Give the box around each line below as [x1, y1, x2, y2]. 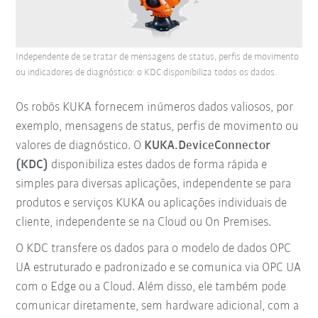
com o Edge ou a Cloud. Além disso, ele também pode [16, 280, 287, 294]
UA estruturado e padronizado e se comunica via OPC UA [16, 261, 302, 275]
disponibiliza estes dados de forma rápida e [48, 158, 268, 172]
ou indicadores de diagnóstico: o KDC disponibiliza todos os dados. [16, 67, 278, 78]
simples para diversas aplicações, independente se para [16, 177, 292, 191]
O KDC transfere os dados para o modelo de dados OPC [16, 241, 292, 256]
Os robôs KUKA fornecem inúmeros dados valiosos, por [16, 100, 294, 114]
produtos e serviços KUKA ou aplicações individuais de [16, 196, 287, 210]
